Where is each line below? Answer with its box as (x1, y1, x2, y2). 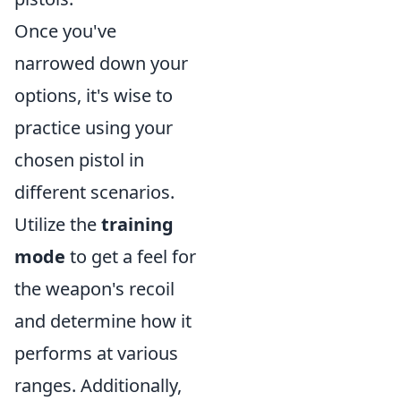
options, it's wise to (14, 83, 173, 107)
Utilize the (14, 212, 101, 236)
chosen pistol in (14, 148, 144, 172)
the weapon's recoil (14, 277, 175, 301)
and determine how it (14, 309, 192, 333)
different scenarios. (14, 180, 175, 204)
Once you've (14, 19, 116, 43)
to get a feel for (65, 244, 196, 269)
